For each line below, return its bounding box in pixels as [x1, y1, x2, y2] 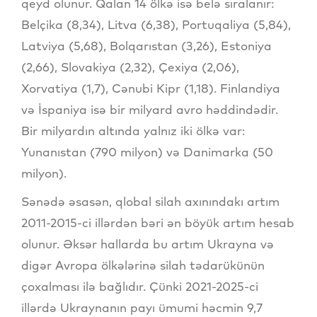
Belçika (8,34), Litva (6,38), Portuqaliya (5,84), [21, 17, 291, 33]
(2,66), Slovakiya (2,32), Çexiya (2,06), [21, 59, 239, 75]
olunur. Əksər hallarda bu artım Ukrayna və [21, 236, 274, 252]
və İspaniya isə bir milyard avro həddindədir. [21, 102, 278, 117]
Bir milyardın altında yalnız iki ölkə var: [21, 123, 245, 139]
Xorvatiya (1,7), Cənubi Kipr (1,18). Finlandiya [21, 81, 280, 96]
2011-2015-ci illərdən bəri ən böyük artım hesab [21, 215, 294, 231]
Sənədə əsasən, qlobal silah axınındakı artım [21, 194, 279, 209]
